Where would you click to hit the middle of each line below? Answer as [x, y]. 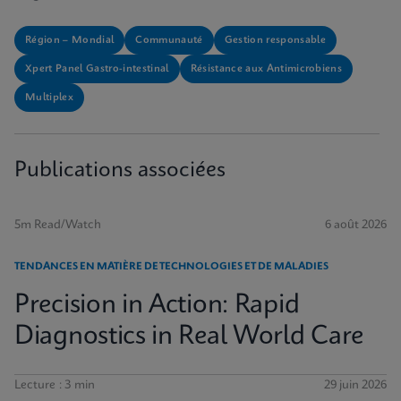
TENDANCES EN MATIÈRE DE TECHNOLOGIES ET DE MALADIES [171, 267]
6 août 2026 [356, 225]
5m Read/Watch [58, 225]
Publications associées [120, 171]
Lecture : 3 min [55, 385]
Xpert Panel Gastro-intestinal [97, 69]
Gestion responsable [275, 40]
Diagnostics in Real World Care [189, 337]
